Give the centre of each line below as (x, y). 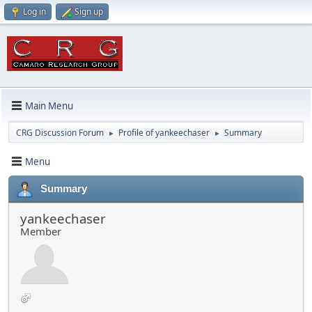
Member (41, 231)
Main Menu (49, 106)
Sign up (89, 11)
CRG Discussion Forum (60, 133)
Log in (34, 11)
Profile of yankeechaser (164, 133)
